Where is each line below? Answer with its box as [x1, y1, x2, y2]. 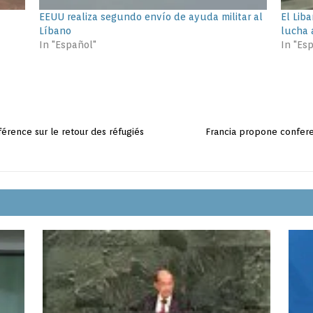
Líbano [38, 24, 71, 36]
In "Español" [38, 38, 96, 50]
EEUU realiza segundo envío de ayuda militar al [38, 10, 263, 22]
